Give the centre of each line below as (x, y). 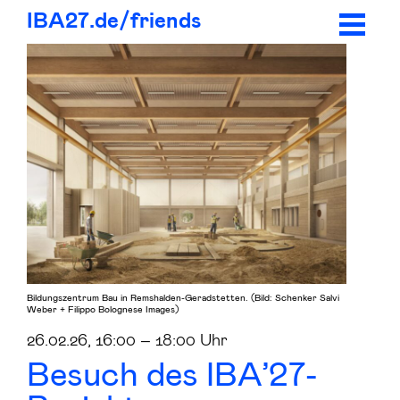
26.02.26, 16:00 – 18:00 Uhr (127, 338)
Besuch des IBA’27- (172, 372)
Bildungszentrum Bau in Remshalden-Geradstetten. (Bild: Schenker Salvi (183, 296)
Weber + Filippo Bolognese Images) (103, 308)
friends (166, 21)
